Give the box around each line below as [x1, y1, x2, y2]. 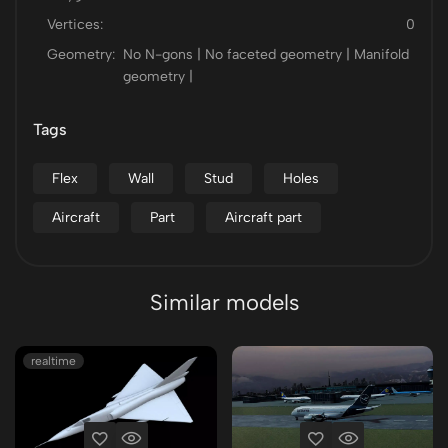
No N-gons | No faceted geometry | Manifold [123, 46, 409, 63]
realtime [31, 354, 76, 368]
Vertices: [47, 16, 103, 33]
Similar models [149, 289, 299, 316]
